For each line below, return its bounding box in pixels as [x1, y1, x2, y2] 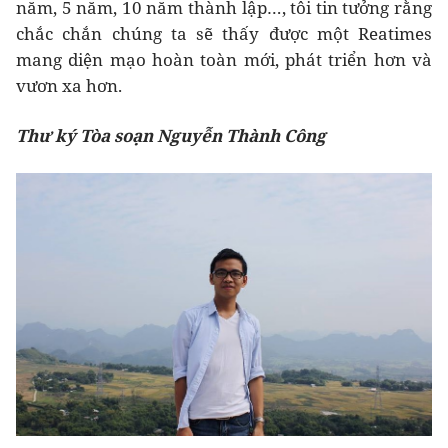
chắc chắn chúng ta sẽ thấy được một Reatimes [16, 22, 432, 46]
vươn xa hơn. [16, 74, 122, 98]
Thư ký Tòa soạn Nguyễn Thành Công [16, 124, 326, 148]
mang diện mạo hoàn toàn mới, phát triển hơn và [16, 48, 432, 72]
